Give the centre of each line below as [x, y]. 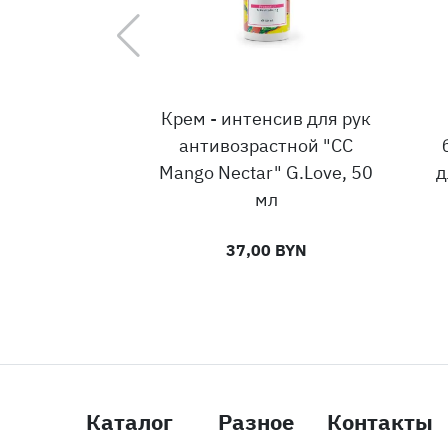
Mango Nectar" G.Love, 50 [266, 173]
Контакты [379, 422]
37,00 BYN [266, 250]
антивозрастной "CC [266, 146]
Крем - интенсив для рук [266, 119]
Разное [256, 422]
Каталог [129, 422]
